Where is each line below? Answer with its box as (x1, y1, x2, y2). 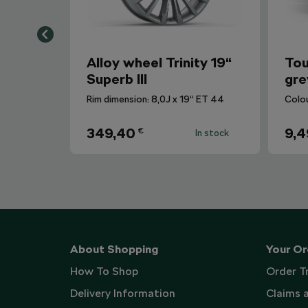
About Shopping (70, 243, 158, 256)
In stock (195, 128, 229, 138)
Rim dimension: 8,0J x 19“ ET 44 (87, 93, 224, 104)
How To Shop (70, 265, 138, 278)
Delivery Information (70, 287, 175, 300)
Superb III (87, 71, 147, 87)
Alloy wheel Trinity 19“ (87, 54, 232, 71)
